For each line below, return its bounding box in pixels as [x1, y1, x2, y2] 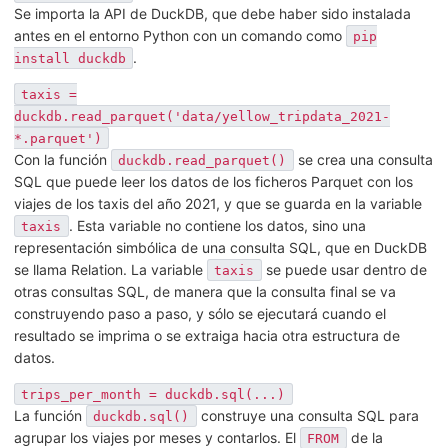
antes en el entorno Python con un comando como [14, 26, 346, 44]
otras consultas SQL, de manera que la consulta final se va [14, 282, 396, 300]
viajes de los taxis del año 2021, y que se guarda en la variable [14, 194, 422, 212]
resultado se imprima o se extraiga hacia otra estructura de [14, 326, 400, 344]
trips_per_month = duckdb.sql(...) [21, 386, 286, 402]
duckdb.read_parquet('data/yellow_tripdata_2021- [14, 108, 390, 124]
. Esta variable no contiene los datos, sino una [68, 216, 366, 234]
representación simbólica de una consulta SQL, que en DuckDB [14, 238, 427, 256]
